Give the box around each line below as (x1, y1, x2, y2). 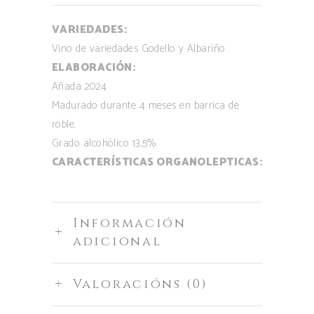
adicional (73, 233, 162, 251)
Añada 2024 (52, 78, 107, 96)
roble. (52, 116, 76, 134)
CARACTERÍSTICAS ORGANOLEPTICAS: (52, 153, 262, 172)
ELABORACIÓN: (52, 59, 136, 77)
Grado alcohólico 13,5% (52, 135, 156, 153)
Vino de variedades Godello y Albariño (52, 40, 226, 58)
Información (73, 214, 186, 233)
